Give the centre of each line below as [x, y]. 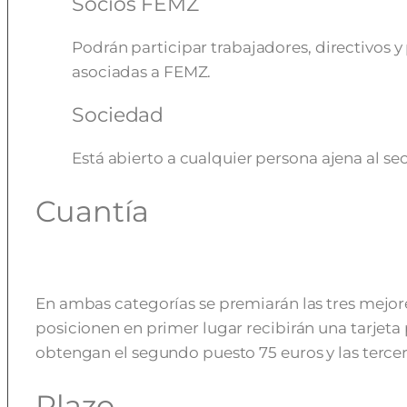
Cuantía [93, 211]
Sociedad [118, 115]
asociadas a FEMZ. [142, 72]
